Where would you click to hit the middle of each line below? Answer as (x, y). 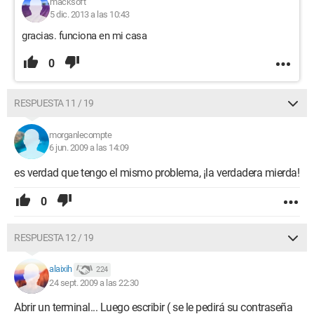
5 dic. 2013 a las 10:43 (90, 14)
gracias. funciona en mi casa (84, 36)
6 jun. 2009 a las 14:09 (89, 148)
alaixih (61, 269)
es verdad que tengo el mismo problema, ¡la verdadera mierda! (157, 173)
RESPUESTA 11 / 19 (54, 103)
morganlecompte (80, 135)
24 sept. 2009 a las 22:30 (94, 283)
